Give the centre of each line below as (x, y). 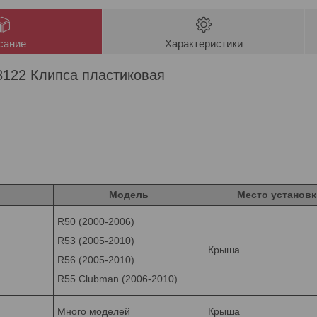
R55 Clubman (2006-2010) (117, 278)
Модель (129, 194)
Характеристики (203, 43)
